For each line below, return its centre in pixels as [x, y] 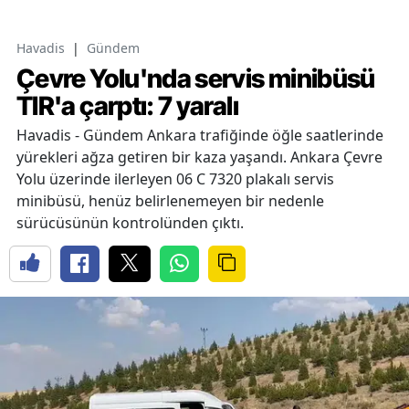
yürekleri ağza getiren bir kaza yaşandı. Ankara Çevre [199, 157]
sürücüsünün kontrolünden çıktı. [130, 222]
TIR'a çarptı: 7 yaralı [127, 105]
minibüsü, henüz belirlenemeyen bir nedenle [170, 200]
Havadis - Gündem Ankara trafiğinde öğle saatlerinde [200, 135]
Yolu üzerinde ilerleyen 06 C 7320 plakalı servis [175, 178]
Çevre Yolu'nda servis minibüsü [196, 78]
